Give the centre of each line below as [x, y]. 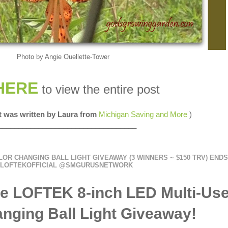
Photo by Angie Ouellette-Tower [63, 57]
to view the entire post [99, 90]
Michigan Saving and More [143, 115]
